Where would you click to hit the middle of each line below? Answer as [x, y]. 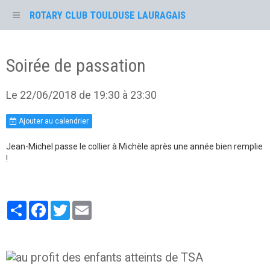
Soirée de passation [76, 65]
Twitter [84, 206]
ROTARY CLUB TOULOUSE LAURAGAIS [108, 15]
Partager [43, 206]
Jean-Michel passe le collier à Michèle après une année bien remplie [134, 146]
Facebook [67, 206]
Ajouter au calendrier [53, 121]
